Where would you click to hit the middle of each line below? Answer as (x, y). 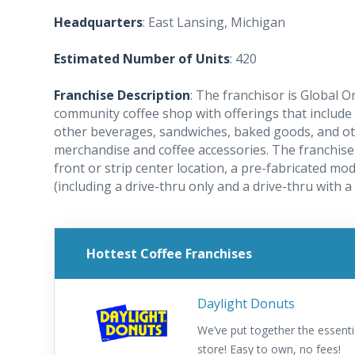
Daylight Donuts (246, 303)
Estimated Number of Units (142, 59)
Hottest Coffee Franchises (169, 253)
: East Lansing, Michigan (214, 22)
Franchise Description (122, 95)
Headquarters (98, 22)
